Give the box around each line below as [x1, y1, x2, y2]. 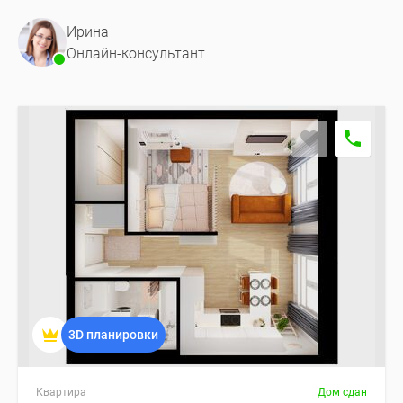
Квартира [36, 386, 86, 399]
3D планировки [68, 327, 158, 342]
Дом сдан [318, 386, 367, 399]
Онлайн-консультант [67, 45, 205, 62]
